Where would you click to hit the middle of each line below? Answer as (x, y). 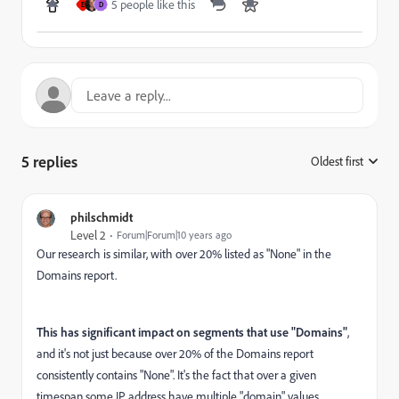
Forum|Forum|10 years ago (174, 235)
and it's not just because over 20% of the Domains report (175, 354)
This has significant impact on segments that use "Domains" (192, 332)
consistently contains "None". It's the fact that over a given (176, 375)
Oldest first (337, 161)
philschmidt (102, 217)
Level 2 (88, 235)
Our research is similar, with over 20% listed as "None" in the (184, 254)
